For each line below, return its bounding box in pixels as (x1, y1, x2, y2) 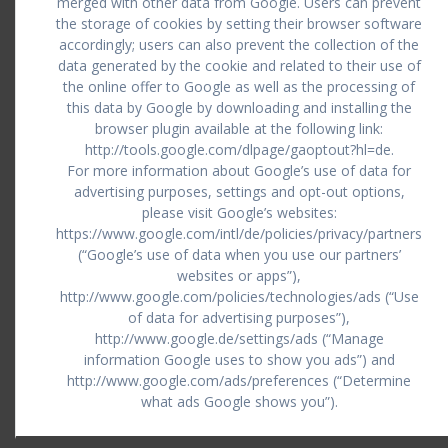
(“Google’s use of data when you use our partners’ (77, 245, 401, 264)
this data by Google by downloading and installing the (66, 98, 412, 117)
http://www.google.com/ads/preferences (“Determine (67, 371, 411, 390)
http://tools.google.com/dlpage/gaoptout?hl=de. (84, 140, 394, 159)
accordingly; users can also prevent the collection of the (59, 35, 419, 54)
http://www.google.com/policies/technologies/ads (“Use (59, 287, 419, 306)
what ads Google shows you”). (140, 392, 338, 411)
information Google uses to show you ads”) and (83, 350, 395, 369)
